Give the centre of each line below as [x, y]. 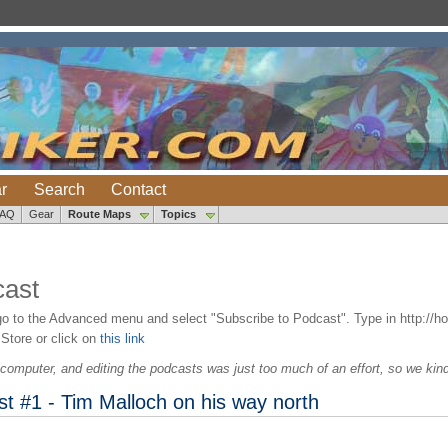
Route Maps [99, 213]
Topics [178, 213]
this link [122, 339]
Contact [138, 189]
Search [59, 189]
